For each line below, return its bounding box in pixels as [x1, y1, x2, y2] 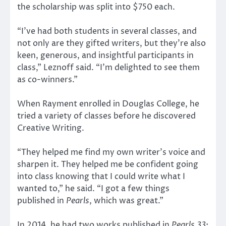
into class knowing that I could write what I [17, 171, 185, 182]
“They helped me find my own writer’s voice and [17, 146, 205, 158]
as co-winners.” [17, 74, 78, 85]
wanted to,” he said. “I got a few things [17, 183, 169, 194]
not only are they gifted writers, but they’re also [17, 37, 206, 49]
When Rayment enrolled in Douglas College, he [17, 98, 199, 109]
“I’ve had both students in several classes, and [17, 25, 197, 37]
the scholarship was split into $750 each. [17, 1, 175, 13]
